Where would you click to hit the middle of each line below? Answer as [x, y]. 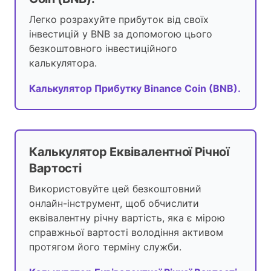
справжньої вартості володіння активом [126, 233]
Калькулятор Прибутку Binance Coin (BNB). [135, 89]
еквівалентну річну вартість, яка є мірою [127, 218]
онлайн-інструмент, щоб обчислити [114, 204]
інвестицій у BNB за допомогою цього [121, 34]
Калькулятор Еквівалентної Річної [129, 152]
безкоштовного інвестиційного [103, 49]
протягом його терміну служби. [105, 247]
